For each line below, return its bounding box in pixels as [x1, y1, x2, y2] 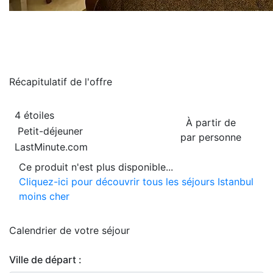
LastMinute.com [15, 141, 88, 153]
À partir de [185, 116, 236, 129]
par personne [180, 131, 241, 143]
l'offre [85, 76, 112, 88]
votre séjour [74, 224, 130, 236]
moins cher [19, 190, 69, 202]
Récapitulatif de [9, 76, 85, 88]
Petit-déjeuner [15, 125, 83, 137]
